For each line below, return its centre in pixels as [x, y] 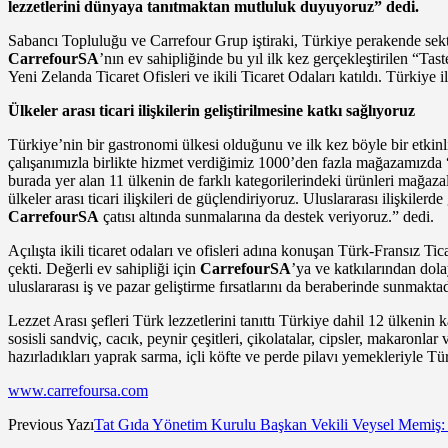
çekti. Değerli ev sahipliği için [104, 269]
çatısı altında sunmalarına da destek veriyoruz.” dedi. [266, 217]
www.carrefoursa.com [78, 391]
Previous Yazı [51, 425]
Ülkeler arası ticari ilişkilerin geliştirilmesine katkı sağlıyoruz [211, 111]
